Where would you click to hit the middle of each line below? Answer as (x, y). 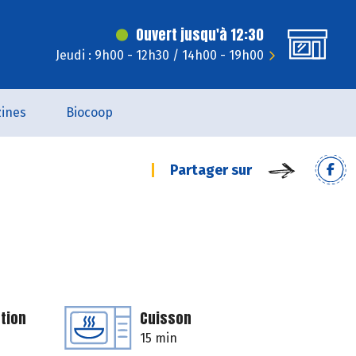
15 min (159, 338)
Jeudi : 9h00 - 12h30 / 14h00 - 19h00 (160, 55)
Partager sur (211, 170)
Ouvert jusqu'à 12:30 (200, 35)
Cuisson (166, 318)
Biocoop (89, 112)
